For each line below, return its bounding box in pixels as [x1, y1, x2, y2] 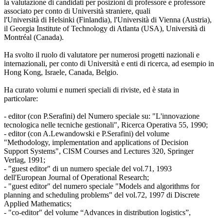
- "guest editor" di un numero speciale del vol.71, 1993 [4, 164, 172, 173]
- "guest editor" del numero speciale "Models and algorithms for [4, 182, 200, 190]
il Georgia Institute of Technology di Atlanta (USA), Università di [4, 24, 205, 33]
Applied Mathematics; [4, 199, 72, 208]
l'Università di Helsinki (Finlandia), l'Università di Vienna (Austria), [4, 15, 212, 24]
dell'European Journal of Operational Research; [4, 173, 149, 182]
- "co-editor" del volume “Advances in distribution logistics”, [4, 208, 191, 217]
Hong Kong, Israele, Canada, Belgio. [4, 68, 118, 76]
